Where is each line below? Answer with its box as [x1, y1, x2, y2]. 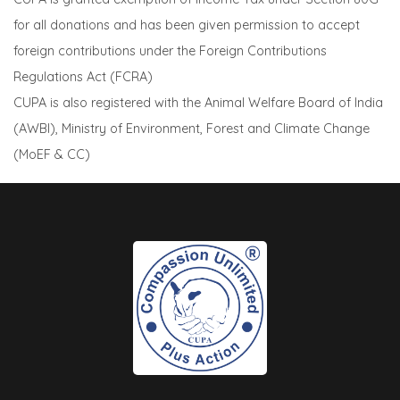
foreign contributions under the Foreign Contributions [13, 43, 327, 60]
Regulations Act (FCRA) [13, 69, 153, 86]
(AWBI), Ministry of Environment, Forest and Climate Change [13, 121, 370, 137]
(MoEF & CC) [13, 146, 90, 163]
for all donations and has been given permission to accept [13, 17, 360, 34]
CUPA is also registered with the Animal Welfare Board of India [13, 95, 383, 112]
